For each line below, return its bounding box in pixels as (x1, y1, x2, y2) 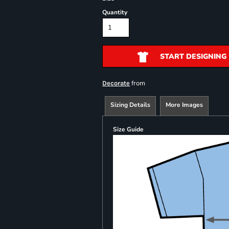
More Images (166, 101, 203, 109)
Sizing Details (110, 101, 151, 109)
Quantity (102, 8, 128, 16)
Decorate (102, 79, 130, 87)
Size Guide (113, 125, 144, 133)
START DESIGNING (159, 52, 226, 62)
